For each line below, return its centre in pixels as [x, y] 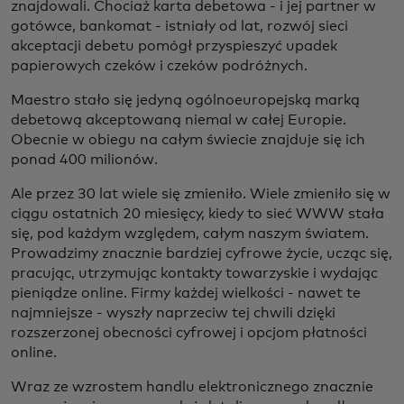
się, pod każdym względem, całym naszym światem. [190, 234]
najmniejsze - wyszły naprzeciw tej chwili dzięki [173, 313]
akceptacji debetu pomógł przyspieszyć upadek [174, 46]
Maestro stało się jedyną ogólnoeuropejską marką [185, 100]
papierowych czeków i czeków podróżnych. [159, 66]
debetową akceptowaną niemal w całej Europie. [179, 120]
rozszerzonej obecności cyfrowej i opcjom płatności [189, 333]
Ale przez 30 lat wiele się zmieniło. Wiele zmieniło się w [201, 194]
